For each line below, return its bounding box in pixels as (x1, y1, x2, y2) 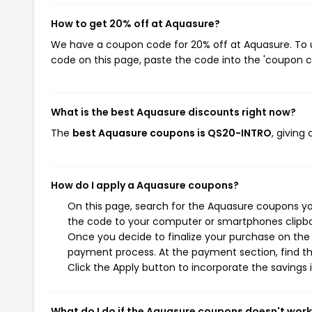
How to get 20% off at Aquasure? (51, 17, 220, 31)
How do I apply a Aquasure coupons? (51, 178, 239, 192)
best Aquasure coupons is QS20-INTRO (72, 126, 272, 140)
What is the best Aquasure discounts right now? (51, 105, 296, 119)
